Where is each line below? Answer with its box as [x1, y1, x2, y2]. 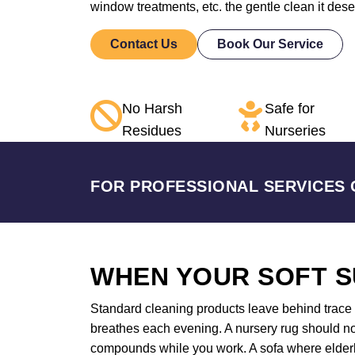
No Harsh [122, 101, 182, 116]
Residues [122, 123, 181, 139]
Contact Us [110, 37, 177, 51]
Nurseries [264, 123, 326, 139]
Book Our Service [217, 37, 323, 51]
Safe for [264, 101, 315, 116]
